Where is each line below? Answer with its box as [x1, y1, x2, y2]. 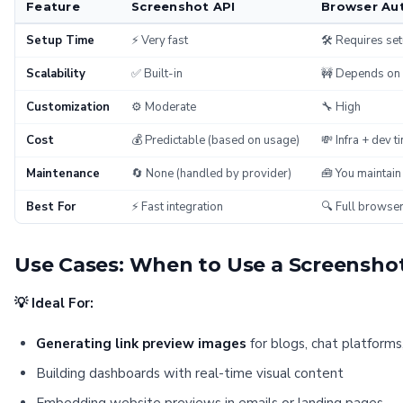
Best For [26, 199, 76, 215]
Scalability [26, 66, 85, 82]
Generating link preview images [36, 335, 246, 353]
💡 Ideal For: [14, 294, 94, 312]
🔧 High [321, 99, 361, 115]
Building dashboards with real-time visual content [36, 364, 344, 382]
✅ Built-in [131, 66, 183, 82]
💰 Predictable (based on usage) [131, 132, 300, 148]
